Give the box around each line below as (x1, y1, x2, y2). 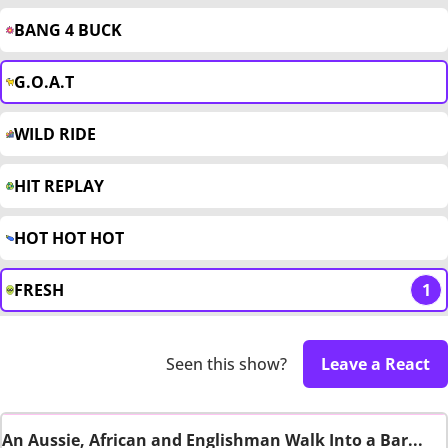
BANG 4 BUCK (14, 19, 122, 42)
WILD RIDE (14, 123, 96, 146)
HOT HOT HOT (14, 227, 124, 250)
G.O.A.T (14, 71, 74, 94)
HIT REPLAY (14, 175, 104, 198)
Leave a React (321, 353, 430, 376)
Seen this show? (166, 353, 287, 376)
